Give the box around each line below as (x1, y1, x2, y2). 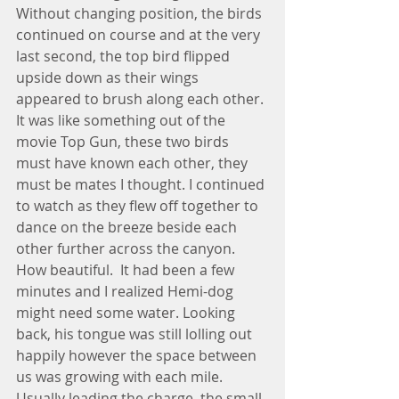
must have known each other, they (16, 153, 251, 173)
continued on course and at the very (16, 25, 264, 45)
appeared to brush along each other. (16, 89, 267, 109)
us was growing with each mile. (16, 367, 226, 387)
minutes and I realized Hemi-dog (16, 281, 237, 301)
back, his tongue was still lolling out (16, 324, 256, 344)
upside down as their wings (16, 68, 202, 87)
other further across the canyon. (16, 239, 239, 258)
